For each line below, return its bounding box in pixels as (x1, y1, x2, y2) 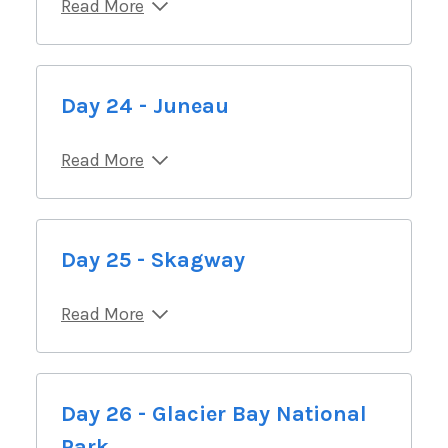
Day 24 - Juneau (61, 92, 229, 119)
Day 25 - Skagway (61, 246, 245, 273)
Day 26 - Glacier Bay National (61, 400, 367, 427)
